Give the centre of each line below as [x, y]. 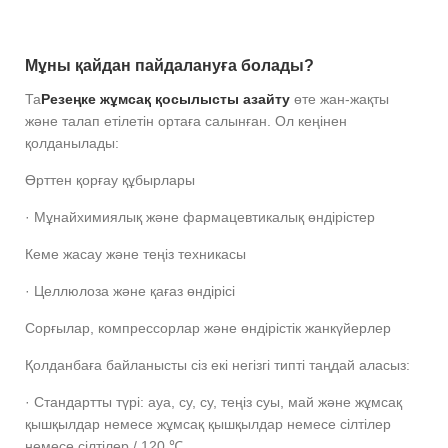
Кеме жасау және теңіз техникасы [139, 254]
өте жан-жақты [339, 99]
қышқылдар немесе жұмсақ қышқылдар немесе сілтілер [208, 424]
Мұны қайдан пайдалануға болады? [169, 66]
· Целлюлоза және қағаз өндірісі [134, 291]
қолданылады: [72, 143]
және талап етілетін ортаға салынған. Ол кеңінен [186, 121]
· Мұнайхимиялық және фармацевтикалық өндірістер [204, 217]
